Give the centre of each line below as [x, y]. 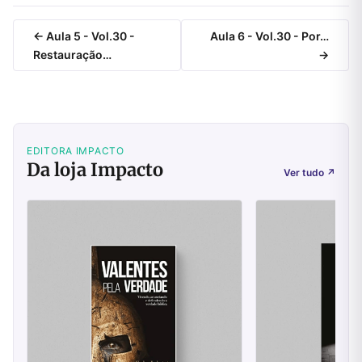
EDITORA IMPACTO [76, 151]
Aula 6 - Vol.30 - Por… [269, 36]
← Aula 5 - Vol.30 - [84, 36]
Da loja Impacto [95, 170]
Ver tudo [305, 173]
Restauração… [72, 55]
